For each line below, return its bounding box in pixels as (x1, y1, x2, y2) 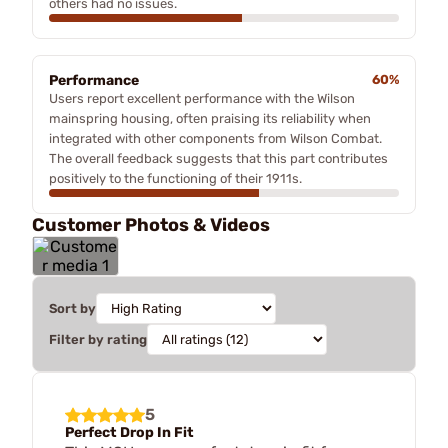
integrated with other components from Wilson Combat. (49, 130, 382, 146)
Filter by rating (49, 331, 147, 347)
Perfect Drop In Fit (65, 423, 194, 441)
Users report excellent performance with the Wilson (49, 90, 355, 106)
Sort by (49, 300, 96, 316)
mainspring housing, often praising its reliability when (49, 110, 371, 126)
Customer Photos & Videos (32, 213, 270, 236)
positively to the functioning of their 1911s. (49, 170, 302, 186)
